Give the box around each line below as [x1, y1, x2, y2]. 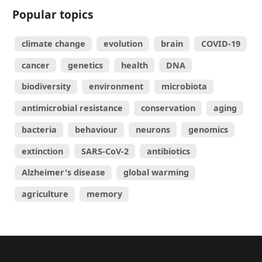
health [120, 59, 148, 71]
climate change [21, 37, 85, 49]
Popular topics [12, 6, 94, 22]
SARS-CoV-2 [81, 145, 129, 157]
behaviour [74, 123, 118, 135]
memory [86, 188, 122, 199]
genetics [67, 59, 103, 71]
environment [88, 81, 143, 92]
